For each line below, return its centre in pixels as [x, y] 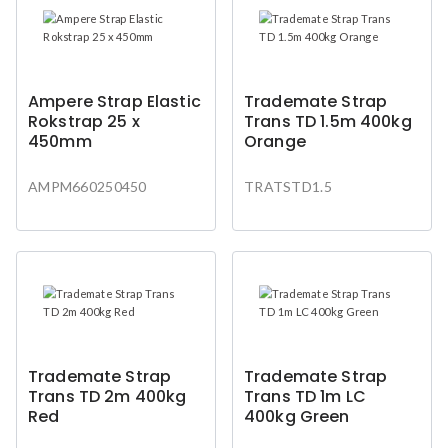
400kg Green [297, 416]
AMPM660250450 [87, 186]
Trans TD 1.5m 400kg [328, 121]
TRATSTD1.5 [288, 186]
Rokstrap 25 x [84, 121]
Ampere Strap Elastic [114, 101]
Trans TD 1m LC [305, 396]
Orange [275, 141]
